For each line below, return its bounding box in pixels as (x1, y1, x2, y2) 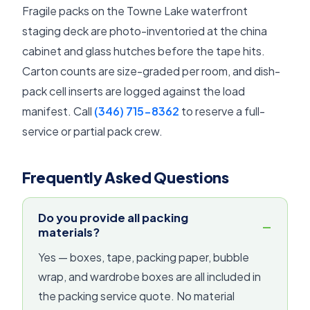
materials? (38, 224, 100, 239)
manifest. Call (22, 104, 94, 119)
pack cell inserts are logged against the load (22, 84, 245, 99)
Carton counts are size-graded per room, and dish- (22, 64, 280, 79)
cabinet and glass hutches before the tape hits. (22, 44, 265, 59)
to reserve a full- (179, 104, 265, 119)
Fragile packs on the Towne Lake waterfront (22, 3, 248, 19)
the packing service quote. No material (38, 288, 235, 303)
